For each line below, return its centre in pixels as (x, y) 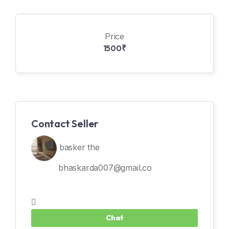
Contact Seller (65, 123)
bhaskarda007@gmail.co (105, 167)
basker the (78, 147)
